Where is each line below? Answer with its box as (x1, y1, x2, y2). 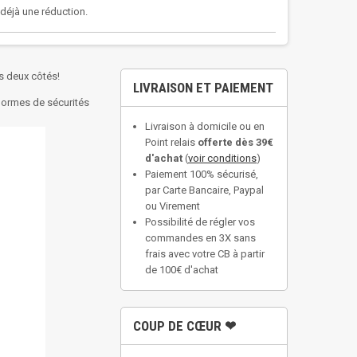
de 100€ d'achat (145, 264, 218, 276)
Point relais (145, 136, 198, 148)
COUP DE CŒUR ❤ (133, 318, 236, 334)
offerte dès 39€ (198, 136, 273, 148)
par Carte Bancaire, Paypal (145, 184, 264, 196)
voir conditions (188, 152, 257, 164)
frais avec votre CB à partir (145, 248, 265, 260)
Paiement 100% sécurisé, (145, 168, 258, 180)
